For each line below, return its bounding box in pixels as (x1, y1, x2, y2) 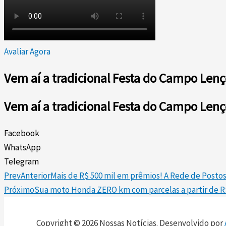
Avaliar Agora (4, 46, 50, 58)
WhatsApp (4, 141, 41, 153)
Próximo (4, 184, 34, 195)
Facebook (4, 127, 39, 139)
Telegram (4, 155, 39, 167)
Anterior (21, 169, 50, 181)
